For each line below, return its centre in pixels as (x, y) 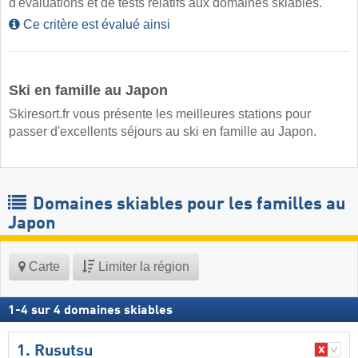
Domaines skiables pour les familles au (187, 204)
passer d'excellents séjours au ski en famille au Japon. (163, 132)
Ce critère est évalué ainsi (95, 24)
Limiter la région (142, 266)
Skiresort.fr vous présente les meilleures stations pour (160, 114)
